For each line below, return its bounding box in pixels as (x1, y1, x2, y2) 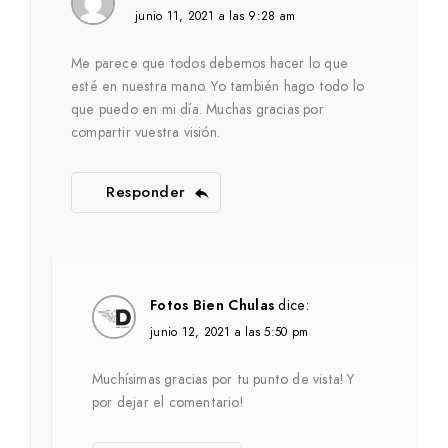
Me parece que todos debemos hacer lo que (71, 54, 348, 73)
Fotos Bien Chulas (150, 296, 275, 315)
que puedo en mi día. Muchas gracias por (71, 100, 324, 119)
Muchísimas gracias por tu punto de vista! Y (92, 370, 355, 389)
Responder (106, 182, 186, 202)
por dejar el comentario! (92, 393, 243, 412)
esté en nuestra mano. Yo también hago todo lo (71, 77, 364, 96)
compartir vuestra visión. (71, 123, 220, 142)
